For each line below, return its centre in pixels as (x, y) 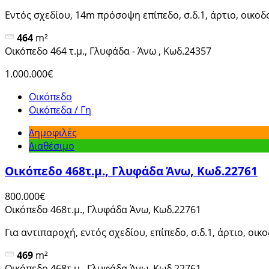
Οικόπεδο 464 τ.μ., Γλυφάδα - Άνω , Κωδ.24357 (108, 51)
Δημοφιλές (53, 132)
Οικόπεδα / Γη (60, 110)
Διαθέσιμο (52, 146)
